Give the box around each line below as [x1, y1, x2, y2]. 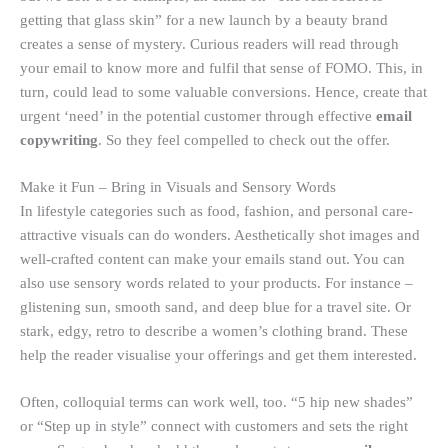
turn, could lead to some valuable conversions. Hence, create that [20, 83, 427, 100]
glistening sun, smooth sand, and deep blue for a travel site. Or [20, 299, 411, 316]
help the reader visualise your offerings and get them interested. [20, 347, 417, 364]
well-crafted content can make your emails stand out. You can [20, 251, 405, 268]
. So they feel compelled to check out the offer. [98, 131, 394, 148]
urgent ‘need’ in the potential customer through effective [20, 107, 376, 124]
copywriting [20, 131, 98, 148]
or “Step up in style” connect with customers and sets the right [20, 418, 408, 435]
